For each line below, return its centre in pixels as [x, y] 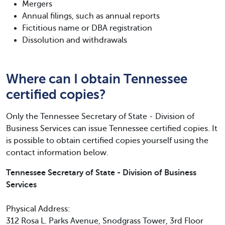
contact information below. [57, 153]
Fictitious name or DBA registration [87, 28]
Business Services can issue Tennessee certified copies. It [112, 129]
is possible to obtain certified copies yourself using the [107, 141]
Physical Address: [38, 209]
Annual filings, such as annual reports [91, 16]
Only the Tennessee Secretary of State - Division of [100, 117]
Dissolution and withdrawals [75, 40]
